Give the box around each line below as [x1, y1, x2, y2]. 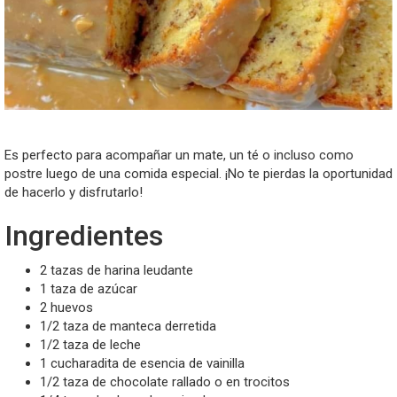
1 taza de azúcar [40, 280, 137, 297]
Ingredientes [4, 219, 163, 253]
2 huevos [40, 299, 93, 315]
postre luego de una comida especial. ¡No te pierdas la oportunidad [4, 166, 393, 183]
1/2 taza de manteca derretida [40, 317, 216, 334]
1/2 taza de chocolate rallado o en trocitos [40, 373, 290, 390]
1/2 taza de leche [40, 336, 141, 353]
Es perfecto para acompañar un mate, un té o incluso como [4, 147, 354, 164]
